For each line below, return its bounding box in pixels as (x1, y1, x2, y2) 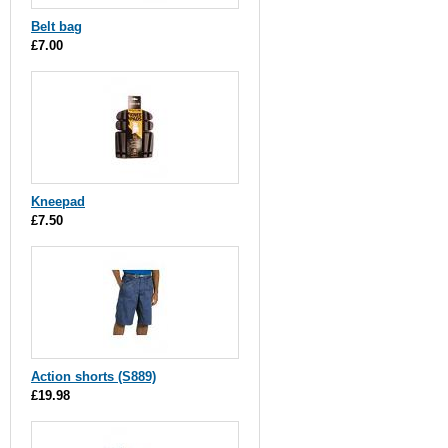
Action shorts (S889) (31, 369, 156, 384)
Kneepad (31, 194, 85, 209)
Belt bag (31, 19, 82, 34)
